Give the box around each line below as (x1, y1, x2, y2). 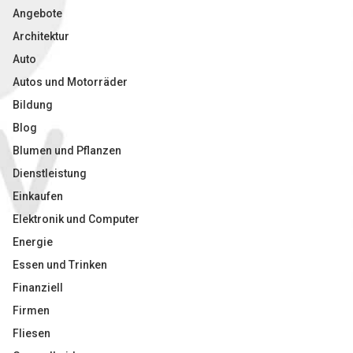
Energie (13, 236, 53, 248)
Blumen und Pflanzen (13, 144, 121, 157)
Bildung (13, 98, 53, 111)
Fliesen (13, 327, 50, 340)
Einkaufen (13, 190, 63, 203)
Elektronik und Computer (13, 213, 139, 225)
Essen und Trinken (13, 258, 107, 271)
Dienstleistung (13, 167, 87, 180)
